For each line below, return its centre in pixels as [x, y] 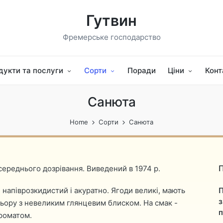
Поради [142, 70]
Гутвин [111, 20]
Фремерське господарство [111, 37]
